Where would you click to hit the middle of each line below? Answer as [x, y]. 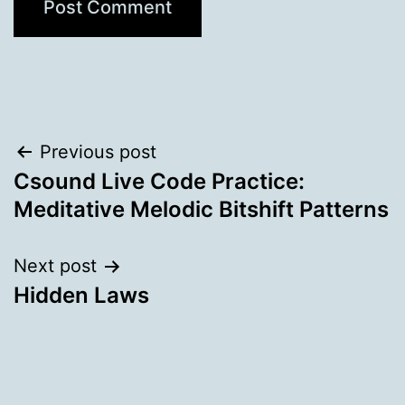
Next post [55, 266]
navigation [92, 198]
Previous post [98, 152]
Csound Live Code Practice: [159, 181]
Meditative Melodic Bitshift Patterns [201, 209]
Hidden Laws [81, 295]
